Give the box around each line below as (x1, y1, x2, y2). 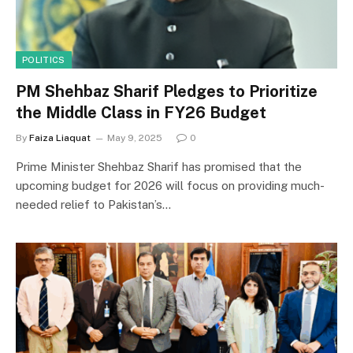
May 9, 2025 (107, 132, 162, 143)
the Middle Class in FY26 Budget (16, 103, 266, 122)
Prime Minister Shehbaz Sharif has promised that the (16, 160, 302, 173)
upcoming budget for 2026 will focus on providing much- (16, 179, 325, 192)
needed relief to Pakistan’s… (16, 198, 171, 211)
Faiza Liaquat (29, 132, 91, 143)
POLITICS (22, 55, 65, 65)
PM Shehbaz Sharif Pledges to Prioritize (16, 82, 318, 101)
